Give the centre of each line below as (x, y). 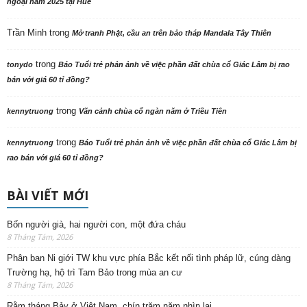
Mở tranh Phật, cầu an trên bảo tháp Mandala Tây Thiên (172, 33)
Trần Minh (27, 33)
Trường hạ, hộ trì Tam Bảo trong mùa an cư (95, 273)
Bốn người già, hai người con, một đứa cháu (96, 225)
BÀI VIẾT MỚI (48, 196)
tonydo (20, 65)
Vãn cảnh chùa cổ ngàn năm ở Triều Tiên (153, 111)
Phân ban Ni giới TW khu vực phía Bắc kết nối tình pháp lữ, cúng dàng (149, 258)
